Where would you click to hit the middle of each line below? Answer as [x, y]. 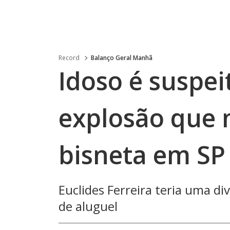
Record [69, 58]
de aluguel [88, 206]
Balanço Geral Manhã [122, 58]
